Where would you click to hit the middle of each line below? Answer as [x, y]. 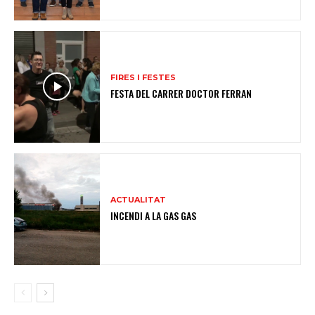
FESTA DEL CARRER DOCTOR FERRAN [181, 93]
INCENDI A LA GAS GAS [154, 215]
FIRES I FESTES [143, 77]
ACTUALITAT [139, 199]
